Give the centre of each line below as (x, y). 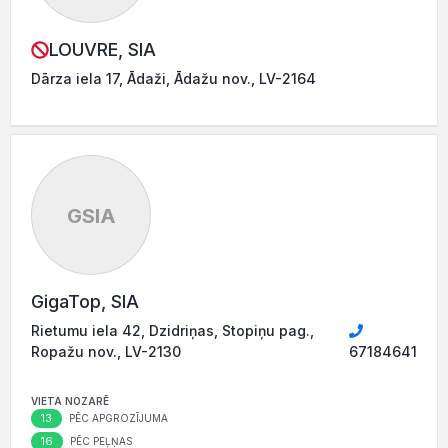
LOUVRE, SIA (102, 49)
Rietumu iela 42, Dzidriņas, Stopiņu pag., (172, 330)
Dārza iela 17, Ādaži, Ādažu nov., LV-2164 (173, 78)
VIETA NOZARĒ (70, 401)
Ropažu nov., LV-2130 (106, 351)
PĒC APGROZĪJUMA (117, 418)
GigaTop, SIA (85, 301)
